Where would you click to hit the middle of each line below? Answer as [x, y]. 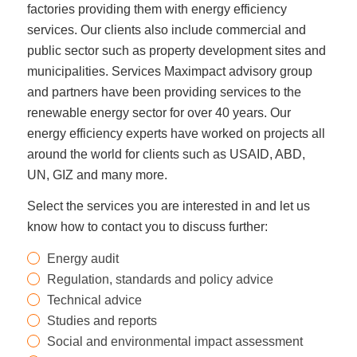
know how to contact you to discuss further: [147, 227]
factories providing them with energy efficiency [157, 9]
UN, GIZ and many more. [97, 175]
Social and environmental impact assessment [175, 341]
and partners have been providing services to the [164, 92]
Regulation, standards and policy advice [160, 279]
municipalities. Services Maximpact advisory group [169, 71]
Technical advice [94, 300]
